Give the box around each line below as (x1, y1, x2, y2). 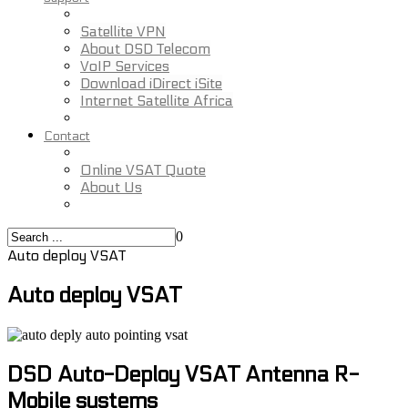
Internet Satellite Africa (80, 92, 233, 109)
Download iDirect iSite (80, 75, 222, 92)
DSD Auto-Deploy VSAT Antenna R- (7, 361, 359, 388)
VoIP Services (80, 57, 169, 75)
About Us (80, 178, 142, 196)
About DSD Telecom (80, 40, 210, 57)
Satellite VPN (80, 23, 166, 40)
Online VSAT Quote (80, 161, 206, 178)
